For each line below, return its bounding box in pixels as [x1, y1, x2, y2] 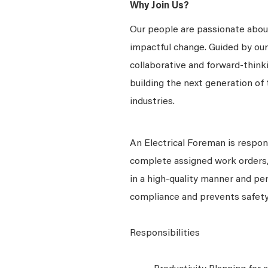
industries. [130, 97, 177, 106]
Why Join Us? [130, 1, 189, 11]
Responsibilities [130, 229, 200, 238]
